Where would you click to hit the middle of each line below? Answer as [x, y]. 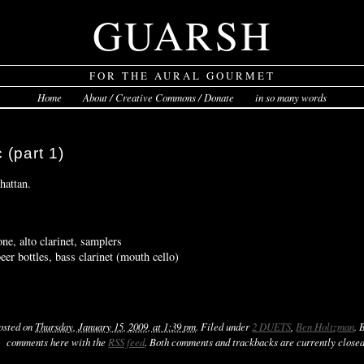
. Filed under [224, 326]
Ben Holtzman [325, 326]
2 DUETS [272, 326]
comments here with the [58, 341]
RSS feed [127, 341]
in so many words [290, 97]
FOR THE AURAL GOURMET [182, 76]
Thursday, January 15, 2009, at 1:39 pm [116, 326]
